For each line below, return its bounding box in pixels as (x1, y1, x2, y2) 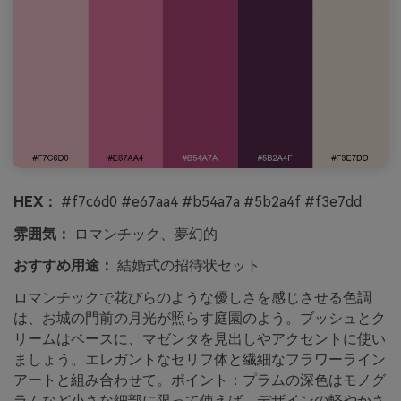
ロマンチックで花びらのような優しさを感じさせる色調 (13, 289, 371, 307)
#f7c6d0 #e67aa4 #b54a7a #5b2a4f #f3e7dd (57, 192, 362, 210)
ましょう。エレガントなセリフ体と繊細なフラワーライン (13, 351, 386, 369)
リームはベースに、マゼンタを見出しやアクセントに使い (13, 330, 386, 348)
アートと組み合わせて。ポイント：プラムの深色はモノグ (13, 371, 386, 389)
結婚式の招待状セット (114, 257, 260, 275)
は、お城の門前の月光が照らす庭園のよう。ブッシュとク (13, 310, 386, 328)
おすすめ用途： (13, 257, 114, 275)
